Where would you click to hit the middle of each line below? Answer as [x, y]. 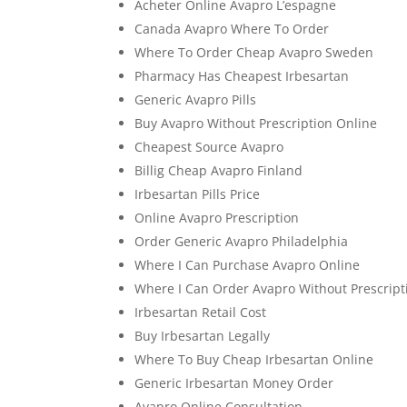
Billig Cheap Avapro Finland [219, 170]
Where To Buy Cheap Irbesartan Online [254, 359]
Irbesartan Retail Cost [201, 312]
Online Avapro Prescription [217, 218]
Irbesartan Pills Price [198, 194]
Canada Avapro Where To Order [232, 29]
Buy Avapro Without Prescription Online [256, 123]
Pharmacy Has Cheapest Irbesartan [242, 76]
